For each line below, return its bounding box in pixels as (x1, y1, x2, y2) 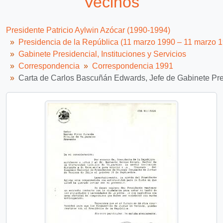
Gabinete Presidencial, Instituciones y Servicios (18, 50, 186, 59)
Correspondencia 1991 (92, 62, 173, 71)
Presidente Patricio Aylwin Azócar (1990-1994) (6, 26, 170, 35)
